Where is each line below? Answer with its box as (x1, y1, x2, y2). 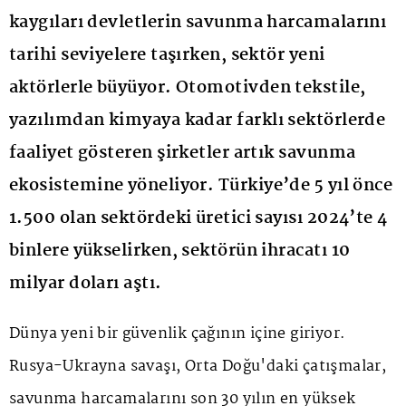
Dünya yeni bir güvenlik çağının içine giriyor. (9, 322, 346, 347)
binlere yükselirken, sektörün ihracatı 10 (9, 237, 351, 266)
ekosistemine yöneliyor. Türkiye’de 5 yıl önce (9, 172, 393, 200)
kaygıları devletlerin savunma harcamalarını (9, 9, 387, 37)
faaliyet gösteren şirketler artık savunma (9, 140, 356, 168)
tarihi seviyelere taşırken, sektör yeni (9, 42, 325, 70)
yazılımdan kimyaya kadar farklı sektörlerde (9, 107, 386, 135)
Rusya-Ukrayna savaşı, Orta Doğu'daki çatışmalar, (9, 354, 387, 380)
